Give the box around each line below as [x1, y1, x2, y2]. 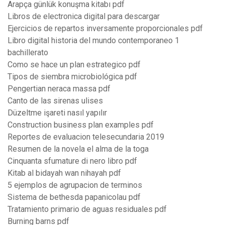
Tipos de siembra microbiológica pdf [8, 72, 137, 82]
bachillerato [8, 48, 48, 58]
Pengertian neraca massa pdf [8, 84, 110, 94]
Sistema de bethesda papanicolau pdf [8, 192, 141, 202]
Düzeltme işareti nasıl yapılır [8, 108, 107, 118]
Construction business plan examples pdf [8, 120, 154, 130]
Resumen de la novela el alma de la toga [8, 144, 149, 154]
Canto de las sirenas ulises [8, 96, 103, 106]
